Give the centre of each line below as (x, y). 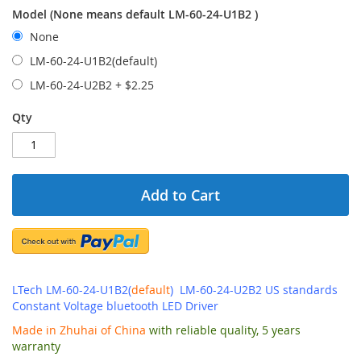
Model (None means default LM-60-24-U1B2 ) (135, 14)
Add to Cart (180, 195)
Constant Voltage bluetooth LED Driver (115, 305)
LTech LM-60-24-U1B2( (72, 289)
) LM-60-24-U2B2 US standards (254, 289)
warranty (36, 346)
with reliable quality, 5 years (223, 330)
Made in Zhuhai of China (79, 330)
